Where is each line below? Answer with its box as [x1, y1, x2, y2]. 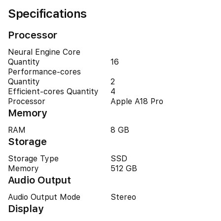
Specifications [8, 6, 87, 21]
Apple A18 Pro [110, 97, 163, 106]
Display [8, 203, 44, 215]
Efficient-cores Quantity [8, 87, 99, 96]
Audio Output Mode [8, 192, 80, 202]
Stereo [110, 192, 136, 202]
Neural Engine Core [8, 47, 80, 57]
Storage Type [8, 154, 59, 163]
